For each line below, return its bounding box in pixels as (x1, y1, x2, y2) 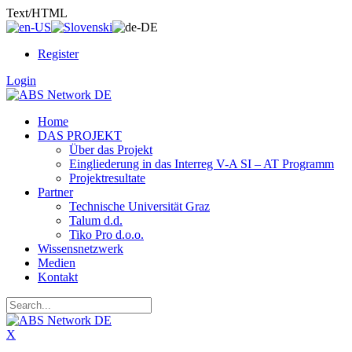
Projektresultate (69, 171, 145, 185)
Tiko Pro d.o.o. (69, 228, 144, 241)
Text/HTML (6, 6, 68, 20)
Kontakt (38, 270, 78, 284)
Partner (38, 185, 73, 199)
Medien (38, 256, 75, 269)
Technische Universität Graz (69, 200, 210, 213)
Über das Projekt (69, 143, 152, 156)
